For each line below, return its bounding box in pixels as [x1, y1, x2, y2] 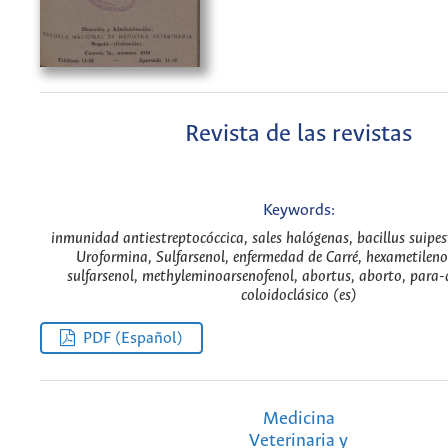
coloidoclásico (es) [240, 286, 357, 304]
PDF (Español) [83, 329, 184, 347]
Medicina [262, 408, 335, 429]
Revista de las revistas [185, 120, 412, 148]
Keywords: [262, 202, 335, 220]
